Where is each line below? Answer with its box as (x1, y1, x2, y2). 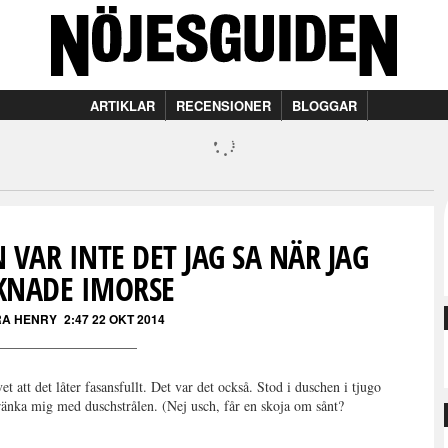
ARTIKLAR (90, 96, 155, 115)
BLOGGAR (292, 96, 357, 115)
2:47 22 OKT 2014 (64, 310, 165, 328)
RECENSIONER (176, 96, 271, 115)
